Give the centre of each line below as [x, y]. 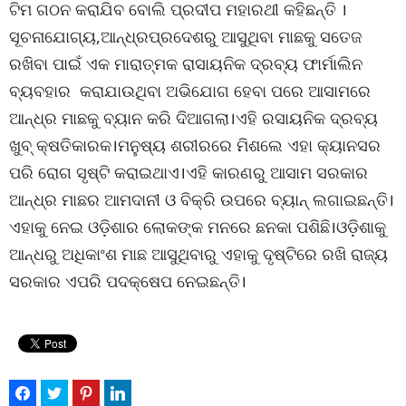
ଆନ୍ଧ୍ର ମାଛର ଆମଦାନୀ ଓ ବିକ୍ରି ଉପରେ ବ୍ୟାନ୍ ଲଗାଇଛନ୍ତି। [202, 199]
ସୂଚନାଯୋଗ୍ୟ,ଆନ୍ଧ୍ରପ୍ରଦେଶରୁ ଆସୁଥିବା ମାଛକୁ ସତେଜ [185, 36]
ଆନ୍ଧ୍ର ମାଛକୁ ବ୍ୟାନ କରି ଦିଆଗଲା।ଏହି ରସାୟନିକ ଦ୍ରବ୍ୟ [193, 118]
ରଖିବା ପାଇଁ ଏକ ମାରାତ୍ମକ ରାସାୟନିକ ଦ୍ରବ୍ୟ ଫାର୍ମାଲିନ [186, 63]
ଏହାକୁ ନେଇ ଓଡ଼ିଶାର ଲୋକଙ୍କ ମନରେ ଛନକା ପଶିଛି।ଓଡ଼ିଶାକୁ [198, 227]
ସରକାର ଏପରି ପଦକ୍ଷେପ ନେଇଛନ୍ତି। [128, 281]
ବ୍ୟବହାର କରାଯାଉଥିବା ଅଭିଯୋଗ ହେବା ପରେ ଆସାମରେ [190, 91]
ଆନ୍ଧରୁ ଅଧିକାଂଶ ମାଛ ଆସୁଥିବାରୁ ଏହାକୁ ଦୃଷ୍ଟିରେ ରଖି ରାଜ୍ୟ [198, 254]
